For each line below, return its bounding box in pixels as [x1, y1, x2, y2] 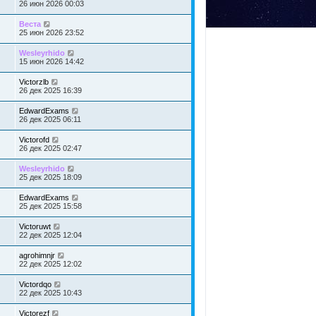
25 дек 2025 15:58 [19, 202, 82, 211]
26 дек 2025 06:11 [19, 115, 81, 124]
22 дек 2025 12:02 [19, 260, 82, 269]
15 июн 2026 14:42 [19, 57, 84, 66]
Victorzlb [19, 78, 49, 87]
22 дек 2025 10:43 [19, 288, 82, 298]
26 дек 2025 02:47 [19, 144, 82, 153]
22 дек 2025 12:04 [19, 231, 82, 240]
